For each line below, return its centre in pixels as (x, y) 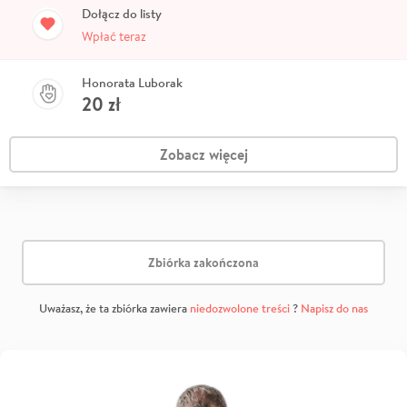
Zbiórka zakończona (203, 262)
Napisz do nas (334, 309)
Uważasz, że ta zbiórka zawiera (114, 309)
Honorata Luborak (132, 83)
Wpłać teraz (114, 37)
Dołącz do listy (122, 14)
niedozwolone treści (240, 309)
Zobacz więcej (203, 155)
